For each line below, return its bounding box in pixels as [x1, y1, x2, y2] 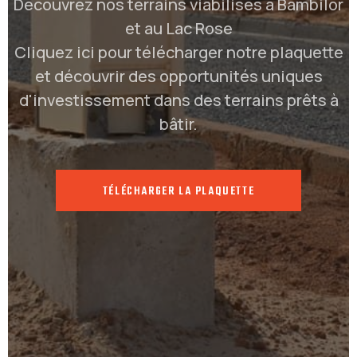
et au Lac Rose [124, 17, 233, 39]
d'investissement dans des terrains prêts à [18, 88, 339, 111]
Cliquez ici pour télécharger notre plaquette [14, 41, 343, 63]
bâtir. [159, 112, 198, 135]
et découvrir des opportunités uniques [34, 65, 323, 87]
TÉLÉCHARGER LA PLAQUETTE [102, 182, 255, 201]
